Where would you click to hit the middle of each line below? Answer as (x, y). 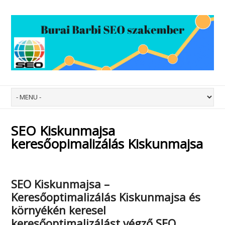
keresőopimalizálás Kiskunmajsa (107, 143)
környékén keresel (59, 210)
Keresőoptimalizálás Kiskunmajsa (99, 197)
